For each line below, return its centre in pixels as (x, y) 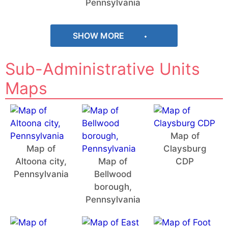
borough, (113, 187)
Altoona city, (41, 161)
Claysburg (185, 148)
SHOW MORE (99, 35)
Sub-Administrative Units (103, 69)
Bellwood (113, 174)
